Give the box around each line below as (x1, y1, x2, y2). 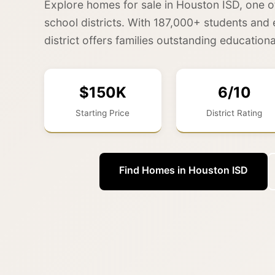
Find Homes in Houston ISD (118, 163, 248, 176)
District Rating (206, 107, 263, 118)
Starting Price (76, 107, 130, 118)
